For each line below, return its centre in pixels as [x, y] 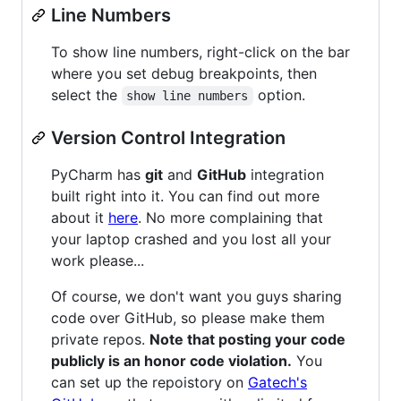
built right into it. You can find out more [185, 196]
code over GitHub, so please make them [188, 317]
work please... [98, 260]
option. [279, 94]
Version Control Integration [168, 137]
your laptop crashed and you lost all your [191, 239]
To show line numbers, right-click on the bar [200, 51]
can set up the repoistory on [149, 382]
